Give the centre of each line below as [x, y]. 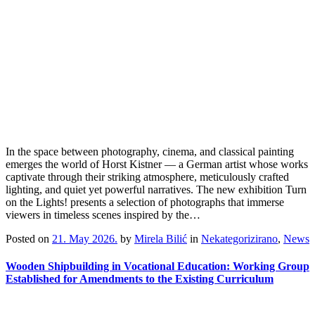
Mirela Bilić [161, 239]
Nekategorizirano [239, 239]
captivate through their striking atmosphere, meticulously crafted [147, 177]
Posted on [29, 239]
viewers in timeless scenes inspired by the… [103, 215]
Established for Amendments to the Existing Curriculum [140, 279]
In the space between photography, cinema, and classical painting [150, 152]
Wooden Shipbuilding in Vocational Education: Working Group [157, 266]
